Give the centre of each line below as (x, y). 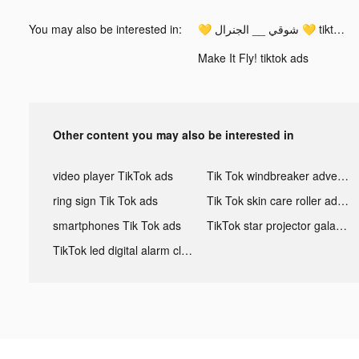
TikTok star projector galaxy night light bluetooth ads (341, 225)
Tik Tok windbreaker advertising (343, 175)
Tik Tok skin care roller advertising (343, 200)
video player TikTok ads (113, 175)
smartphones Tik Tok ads (117, 225)
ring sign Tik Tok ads (105, 200)
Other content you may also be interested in (173, 134)
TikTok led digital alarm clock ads (187, 250)
